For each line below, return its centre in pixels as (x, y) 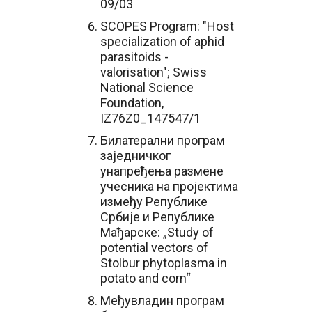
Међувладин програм (162, 301)
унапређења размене (162, 171)
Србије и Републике (157, 217)
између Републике (154, 202)
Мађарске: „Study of (157, 232)
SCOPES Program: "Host (167, 26)
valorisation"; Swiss (154, 72)
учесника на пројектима (169, 186)
